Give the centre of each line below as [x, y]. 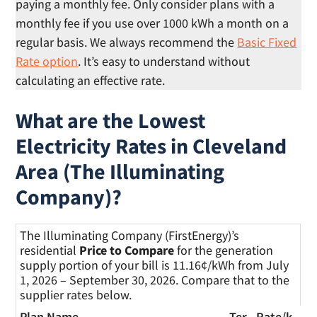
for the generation [224, 250]
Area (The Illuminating [120, 172]
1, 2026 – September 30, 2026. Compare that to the [155, 280]
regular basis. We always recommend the [127, 42]
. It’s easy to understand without [164, 62]
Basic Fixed [267, 42]
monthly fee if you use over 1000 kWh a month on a [152, 23]
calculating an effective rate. [91, 81]
